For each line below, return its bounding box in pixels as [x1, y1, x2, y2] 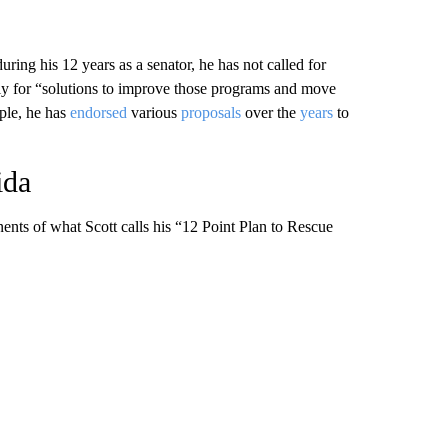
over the [240, 103, 300, 121]
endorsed [69, 103, 127, 121]
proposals [180, 103, 241, 121]
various [126, 103, 181, 121]
